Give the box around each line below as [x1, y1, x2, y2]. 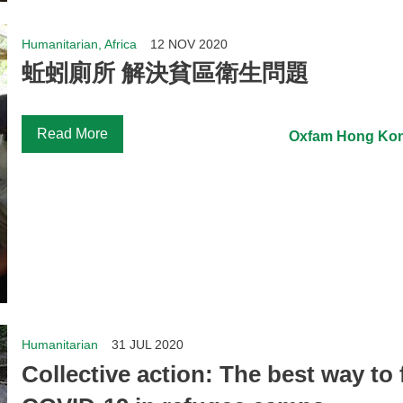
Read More [37, 126, 109, 142]
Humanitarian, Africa [22, 36, 138, 51]
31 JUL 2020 [112, 337, 184, 353]
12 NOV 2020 [150, 36, 228, 51]
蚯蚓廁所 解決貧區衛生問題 [22, 59, 309, 87]
